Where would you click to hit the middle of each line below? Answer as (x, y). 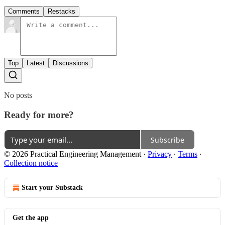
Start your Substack (52, 188)
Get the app (31, 218)
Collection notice (31, 163)
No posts (18, 95)
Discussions (71, 63)
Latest (36, 63)
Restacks (62, 11)
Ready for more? (39, 115)
